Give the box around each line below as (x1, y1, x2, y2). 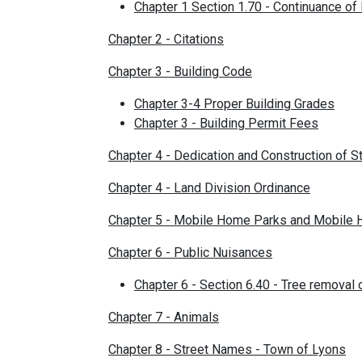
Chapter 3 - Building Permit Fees (134, 115, 318, 131)
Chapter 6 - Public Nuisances (108, 244, 272, 260)
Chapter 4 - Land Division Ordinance (108, 179, 310, 196)
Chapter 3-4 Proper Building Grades (134, 95, 335, 112)
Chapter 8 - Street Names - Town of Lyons (108, 341, 346, 357)
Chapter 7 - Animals (108, 309, 219, 325)
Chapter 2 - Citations (108, 31, 224, 47)
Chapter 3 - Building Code (108, 63, 252, 79)
